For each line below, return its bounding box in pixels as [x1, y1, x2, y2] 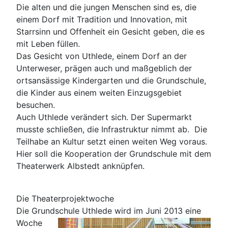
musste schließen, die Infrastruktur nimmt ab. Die [16, 124, 207, 134]
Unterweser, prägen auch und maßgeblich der [16, 63, 192, 73]
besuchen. [16, 99, 55, 110]
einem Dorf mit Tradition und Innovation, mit [16, 14, 187, 24]
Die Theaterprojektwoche [16, 193, 114, 204]
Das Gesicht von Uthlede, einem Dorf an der [16, 50, 187, 61]
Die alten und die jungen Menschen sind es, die [16, 2, 196, 12]
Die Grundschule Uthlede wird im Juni [16, 205, 164, 216]
